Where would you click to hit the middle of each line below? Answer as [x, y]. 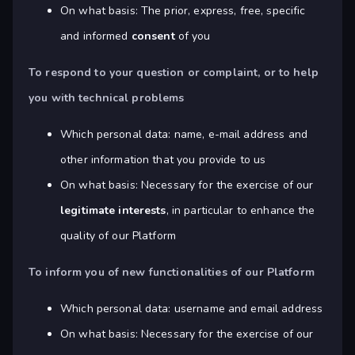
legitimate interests [113, 211]
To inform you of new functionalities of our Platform [172, 273]
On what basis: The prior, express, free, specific [183, 11]
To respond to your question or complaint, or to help [174, 73]
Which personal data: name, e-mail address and [184, 135]
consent [153, 36]
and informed [96, 36]
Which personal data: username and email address [192, 309]
